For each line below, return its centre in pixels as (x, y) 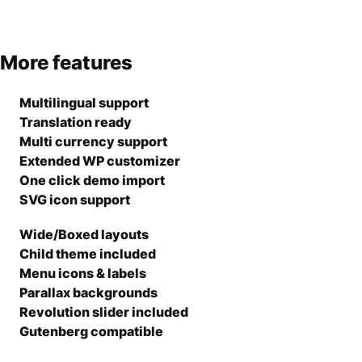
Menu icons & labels (83, 273)
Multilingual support (84, 102)
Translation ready (76, 122)
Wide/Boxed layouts (84, 234)
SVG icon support (75, 199)
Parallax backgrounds (88, 292)
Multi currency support (93, 141)
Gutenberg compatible (91, 331)
